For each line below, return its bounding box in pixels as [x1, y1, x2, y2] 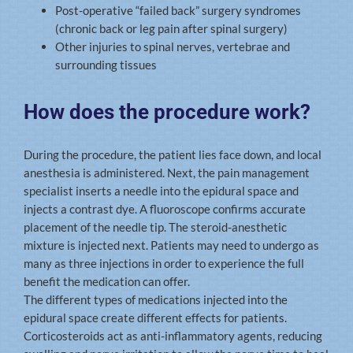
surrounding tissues [54, 58, 157, 72]
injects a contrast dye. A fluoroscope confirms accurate [23, 201, 306, 216]
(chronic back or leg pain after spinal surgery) [54, 21, 288, 36]
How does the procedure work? [23, 100, 310, 124]
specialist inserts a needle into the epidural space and [23, 183, 299, 198]
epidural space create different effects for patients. [23, 310, 287, 325]
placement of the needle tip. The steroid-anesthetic [23, 219, 287, 234]
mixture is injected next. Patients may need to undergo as [23, 237, 319, 252]
